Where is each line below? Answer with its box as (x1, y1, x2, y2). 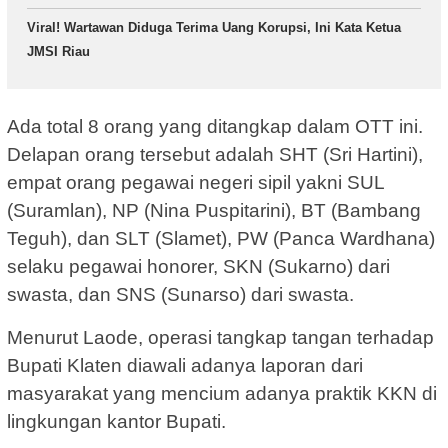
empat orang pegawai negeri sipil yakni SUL (7, 171, 384, 193)
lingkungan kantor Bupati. (7, 410, 226, 432)
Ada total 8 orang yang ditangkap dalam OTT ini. (7, 115, 423, 137)
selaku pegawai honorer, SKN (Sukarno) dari (7, 255, 390, 277)
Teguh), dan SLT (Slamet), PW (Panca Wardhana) (7, 227, 435, 249)
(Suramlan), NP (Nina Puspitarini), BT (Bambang (7, 199, 421, 221)
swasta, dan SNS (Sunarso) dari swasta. (7, 283, 354, 305)
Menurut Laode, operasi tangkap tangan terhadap (7, 326, 434, 348)
